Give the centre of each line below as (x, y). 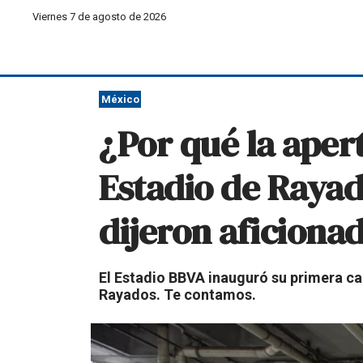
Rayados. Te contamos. (177, 295)
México (120, 99)
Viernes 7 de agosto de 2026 (100, 16)
